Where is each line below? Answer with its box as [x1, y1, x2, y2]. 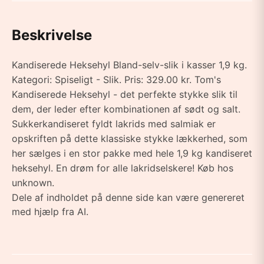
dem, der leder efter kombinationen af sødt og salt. [12, 103, 240, 115]
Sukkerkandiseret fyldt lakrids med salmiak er [12, 118, 216, 130]
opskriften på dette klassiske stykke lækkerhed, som [12, 133, 247, 144]
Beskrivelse [12, 27, 92, 44]
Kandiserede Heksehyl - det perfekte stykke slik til [12, 88, 237, 100]
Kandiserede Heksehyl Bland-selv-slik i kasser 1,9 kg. [12, 59, 247, 71]
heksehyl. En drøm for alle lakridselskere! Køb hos [12, 162, 233, 174]
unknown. [12, 177, 54, 189]
